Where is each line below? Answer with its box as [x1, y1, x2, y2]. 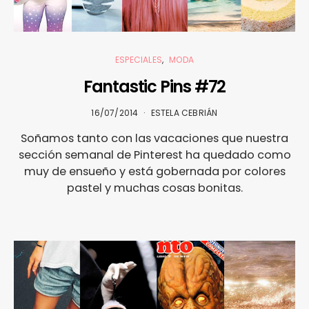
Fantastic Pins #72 [83, 75, 226, 99]
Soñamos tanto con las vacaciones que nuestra [21, 130, 288, 147]
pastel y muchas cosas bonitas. [66, 180, 243, 197]
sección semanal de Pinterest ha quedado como [18, 147, 291, 163]
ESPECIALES [114, 54, 162, 66]
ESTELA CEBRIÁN [150, 107, 218, 119]
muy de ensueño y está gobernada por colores [23, 163, 286, 180]
